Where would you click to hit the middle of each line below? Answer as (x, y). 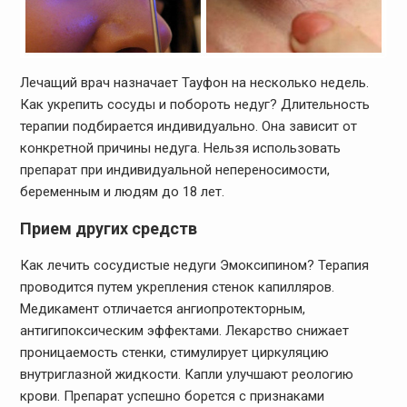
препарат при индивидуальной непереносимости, (174, 169)
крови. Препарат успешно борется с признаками (172, 396)
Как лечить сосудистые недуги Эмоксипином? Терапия (194, 265)
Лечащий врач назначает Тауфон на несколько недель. (194, 82)
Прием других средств (108, 228)
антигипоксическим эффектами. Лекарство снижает (184, 330)
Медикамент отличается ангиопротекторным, (162, 308)
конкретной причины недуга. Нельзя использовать (180, 148)
